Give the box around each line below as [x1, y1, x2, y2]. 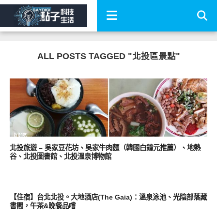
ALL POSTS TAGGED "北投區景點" [37, 51, 180, 61]
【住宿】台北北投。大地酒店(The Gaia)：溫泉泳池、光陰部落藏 [9, 193, 207, 201]
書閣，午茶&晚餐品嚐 [9, 202, 76, 210]
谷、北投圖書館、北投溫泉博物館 [9, 153, 111, 160]
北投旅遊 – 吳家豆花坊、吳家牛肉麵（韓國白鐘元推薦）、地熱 [9, 144, 201, 152]
